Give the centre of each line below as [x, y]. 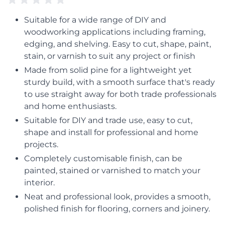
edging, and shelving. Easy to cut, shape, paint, [118, 44]
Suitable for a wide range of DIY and [95, 20]
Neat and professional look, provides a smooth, [117, 197]
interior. [39, 183]
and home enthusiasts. [70, 106]
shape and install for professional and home [111, 132]
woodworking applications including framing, [115, 32]
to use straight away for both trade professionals [120, 94]
